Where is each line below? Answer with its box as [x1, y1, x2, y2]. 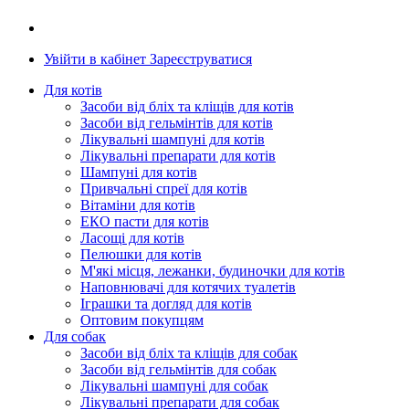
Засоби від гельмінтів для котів [80, 115, 273, 131]
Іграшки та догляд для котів [80, 296, 252, 312]
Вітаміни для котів [80, 197, 195, 214]
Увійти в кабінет [44, 51, 146, 68]
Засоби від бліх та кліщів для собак [80, 345, 298, 362]
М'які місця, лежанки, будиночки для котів [80, 263, 345, 279]
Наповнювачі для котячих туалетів [80, 279, 296, 296]
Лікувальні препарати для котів [80, 148, 276, 164]
